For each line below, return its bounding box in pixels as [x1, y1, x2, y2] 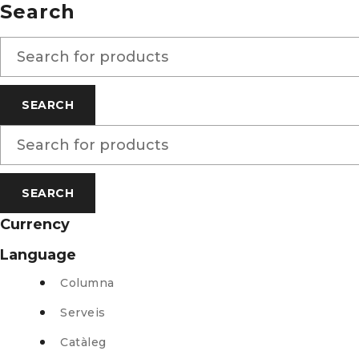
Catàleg [60, 335, 107, 349]
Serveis [60, 305, 106, 320]
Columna [60, 276, 115, 290]
